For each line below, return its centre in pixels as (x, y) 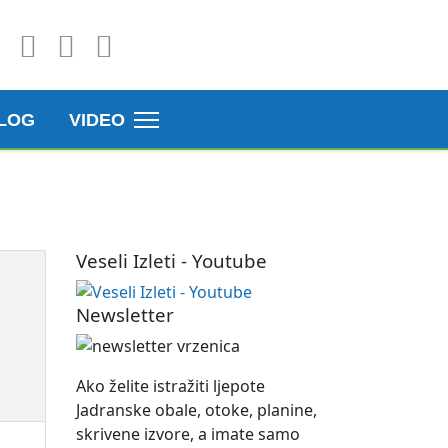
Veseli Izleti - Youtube (171, 260)
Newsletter (125, 314)
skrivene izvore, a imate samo (188, 434)
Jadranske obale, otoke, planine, (196, 410)
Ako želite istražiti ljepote (170, 386)
